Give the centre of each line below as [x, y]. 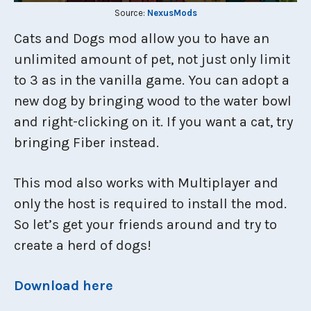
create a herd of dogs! [83, 245]
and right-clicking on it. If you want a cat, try [153, 122]
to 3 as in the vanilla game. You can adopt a [152, 80]
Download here [64, 286]
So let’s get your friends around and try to [145, 225]
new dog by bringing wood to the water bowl [153, 101]
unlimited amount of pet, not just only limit [152, 59]
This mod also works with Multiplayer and [146, 183]
